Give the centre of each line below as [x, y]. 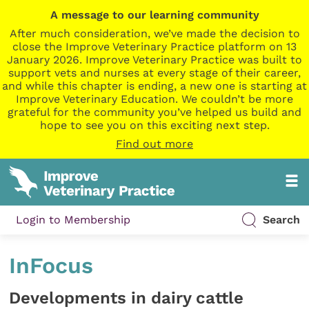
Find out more [154, 144]
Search [281, 220]
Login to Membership [73, 220]
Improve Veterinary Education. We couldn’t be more [154, 99]
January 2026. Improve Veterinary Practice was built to [154, 60]
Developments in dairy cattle [127, 298]
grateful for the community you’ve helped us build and [154, 112]
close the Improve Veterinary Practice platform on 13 [154, 47]
